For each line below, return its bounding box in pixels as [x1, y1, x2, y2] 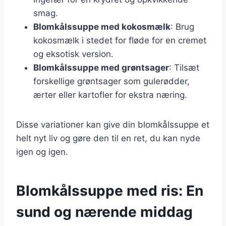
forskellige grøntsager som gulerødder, [33, 76, 190, 86]
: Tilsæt [169, 62, 199, 73]
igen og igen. [16, 146, 68, 157]
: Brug [171, 21, 194, 32]
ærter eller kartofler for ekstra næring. [33, 89, 187, 100]
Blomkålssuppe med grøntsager [33, 62, 169, 73]
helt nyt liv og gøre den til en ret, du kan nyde [16, 133, 200, 143]
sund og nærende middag [16, 203, 193, 220]
